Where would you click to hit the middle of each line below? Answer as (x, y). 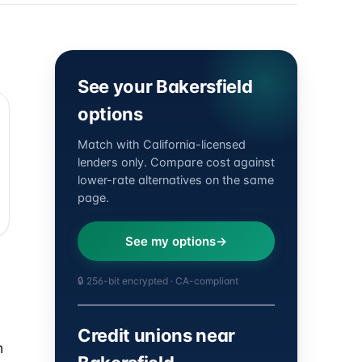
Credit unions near (157, 335)
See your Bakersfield (165, 86)
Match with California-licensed (162, 145)
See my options (170, 241)
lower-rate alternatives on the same (176, 180)
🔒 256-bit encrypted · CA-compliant (158, 281)
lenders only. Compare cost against (176, 162)
